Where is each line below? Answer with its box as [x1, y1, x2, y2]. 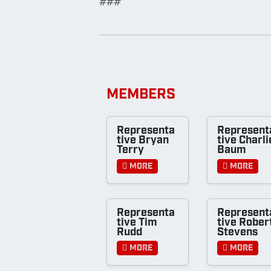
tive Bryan [117, 135, 169, 147]
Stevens [217, 226, 258, 238]
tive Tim [117, 217, 157, 229]
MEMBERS [106, 88, 175, 103]
